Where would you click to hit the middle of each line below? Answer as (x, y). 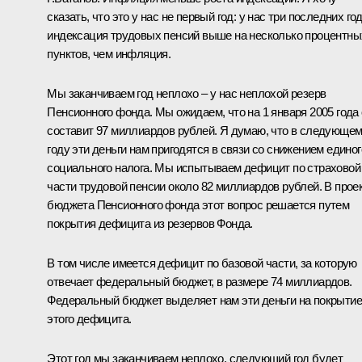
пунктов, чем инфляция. (109, 54)
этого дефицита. (89, 319)
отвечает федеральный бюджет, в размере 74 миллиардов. (200, 282)
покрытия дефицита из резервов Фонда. (150, 224)
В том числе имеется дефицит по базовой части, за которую (202, 263)
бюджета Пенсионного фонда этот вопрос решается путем (198, 205)
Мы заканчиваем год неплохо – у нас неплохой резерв (187, 94)
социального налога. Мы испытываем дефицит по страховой (204, 168)
